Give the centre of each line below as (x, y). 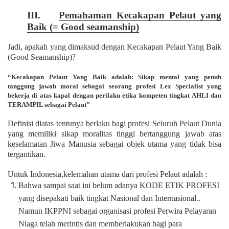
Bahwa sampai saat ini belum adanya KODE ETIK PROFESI (119, 185)
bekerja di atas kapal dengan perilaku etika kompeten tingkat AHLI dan (114, 95)
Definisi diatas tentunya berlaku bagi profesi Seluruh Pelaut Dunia (114, 123)
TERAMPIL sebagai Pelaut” (49, 104)
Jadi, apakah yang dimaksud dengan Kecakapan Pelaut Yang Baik (114, 47)
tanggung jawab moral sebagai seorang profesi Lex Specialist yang (114, 86)
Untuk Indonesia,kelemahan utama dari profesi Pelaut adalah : (107, 174)
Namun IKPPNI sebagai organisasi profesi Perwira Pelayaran (117, 211)
